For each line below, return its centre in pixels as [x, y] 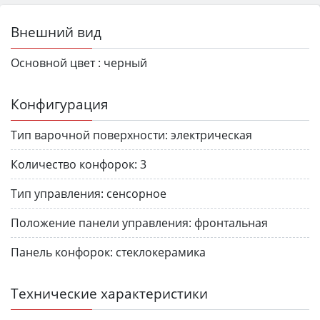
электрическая [211, 135]
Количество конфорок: [74, 165]
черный [125, 63]
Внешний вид [56, 32]
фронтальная [231, 223]
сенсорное [136, 194]
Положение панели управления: [101, 223]
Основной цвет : [56, 63]
